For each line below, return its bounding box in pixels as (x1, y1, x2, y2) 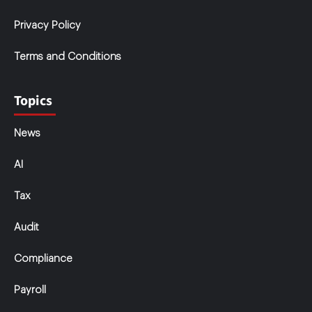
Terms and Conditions (14, 52, 121, 63)
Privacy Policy (14, 20, 81, 31)
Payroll (14, 285, 46, 296)
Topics (14, 91, 52, 111)
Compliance (14, 253, 72, 265)
